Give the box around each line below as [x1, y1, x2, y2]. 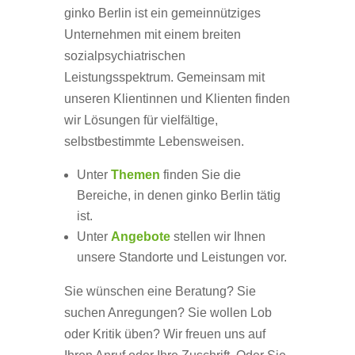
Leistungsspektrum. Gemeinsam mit [63, 71, 265, 84]
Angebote [110, 230, 170, 243]
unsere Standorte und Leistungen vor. [76, 250, 287, 264]
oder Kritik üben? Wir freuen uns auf [63, 327, 265, 341]
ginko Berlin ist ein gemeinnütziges [63, 6, 261, 20]
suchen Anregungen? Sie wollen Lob [63, 306, 272, 319]
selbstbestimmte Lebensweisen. [63, 135, 244, 148]
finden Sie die [159, 168, 241, 181]
